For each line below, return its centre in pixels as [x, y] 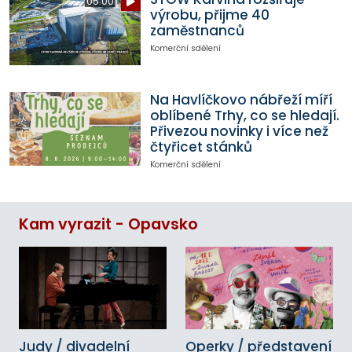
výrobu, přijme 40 [209, 15]
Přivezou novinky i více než [239, 132]
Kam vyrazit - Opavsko [108, 224]
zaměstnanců [197, 31]
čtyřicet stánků [201, 147]
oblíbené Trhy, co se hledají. [244, 116]
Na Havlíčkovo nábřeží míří [241, 100]
